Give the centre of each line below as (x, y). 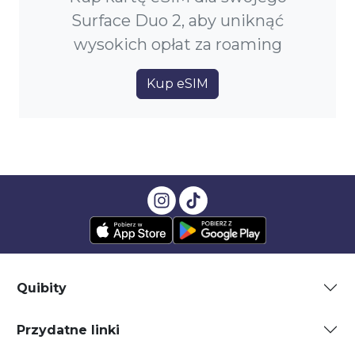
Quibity (42, 288)
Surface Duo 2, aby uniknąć (177, 21)
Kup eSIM (177, 84)
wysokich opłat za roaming (177, 45)
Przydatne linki (68, 330)
